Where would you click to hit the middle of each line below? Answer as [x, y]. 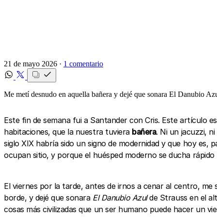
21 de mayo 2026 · [34, 63]
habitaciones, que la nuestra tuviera [68, 132]
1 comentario [83, 63]
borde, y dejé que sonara [48, 197]
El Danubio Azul [120, 197]
